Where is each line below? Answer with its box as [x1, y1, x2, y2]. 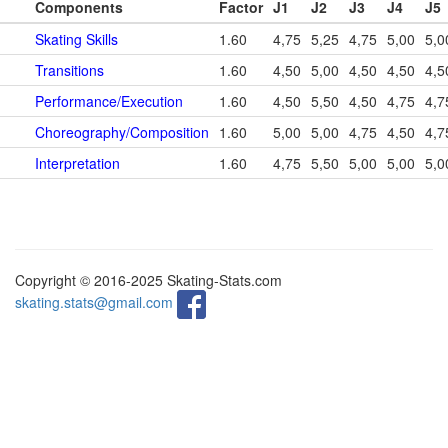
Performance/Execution [35, 91, 183, 111]
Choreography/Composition [35, 122, 209, 142]
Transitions [35, 60, 104, 80]
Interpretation [35, 153, 120, 173]
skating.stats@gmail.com [15, 292, 173, 313]
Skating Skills [35, 29, 118, 49]
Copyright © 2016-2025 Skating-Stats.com [15, 270, 282, 290]
